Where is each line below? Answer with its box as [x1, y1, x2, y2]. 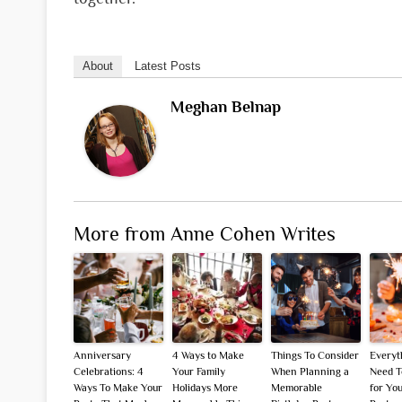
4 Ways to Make [172, 349, 244, 363]
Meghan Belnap [170, 98, 281, 117]
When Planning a [271, 365, 349, 379]
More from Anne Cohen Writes [74, 223, 336, 246]
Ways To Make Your [74, 381, 162, 395]
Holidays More [172, 381, 238, 395]
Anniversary [74, 349, 131, 363]
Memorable [271, 381, 322, 395]
